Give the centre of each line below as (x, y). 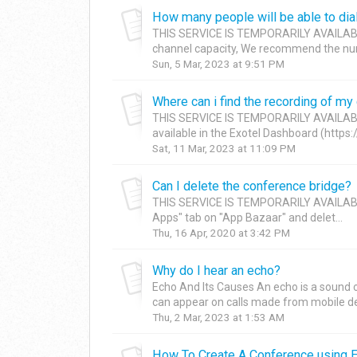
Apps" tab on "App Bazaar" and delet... (247, 217)
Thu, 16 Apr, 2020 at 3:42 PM (221, 233)
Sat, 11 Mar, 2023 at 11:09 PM (224, 148)
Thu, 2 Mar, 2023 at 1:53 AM (218, 317)
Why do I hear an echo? (216, 270)
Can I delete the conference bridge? (252, 186)
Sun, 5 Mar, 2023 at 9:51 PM (218, 64)
